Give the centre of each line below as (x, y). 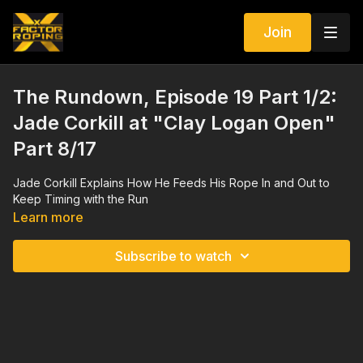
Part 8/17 (55, 149)
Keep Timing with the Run (81, 199)
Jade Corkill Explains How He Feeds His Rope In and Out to (171, 183)
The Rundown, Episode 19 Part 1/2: (175, 97)
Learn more (48, 217)
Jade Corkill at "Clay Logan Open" (174, 123)
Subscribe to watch (173, 256)
